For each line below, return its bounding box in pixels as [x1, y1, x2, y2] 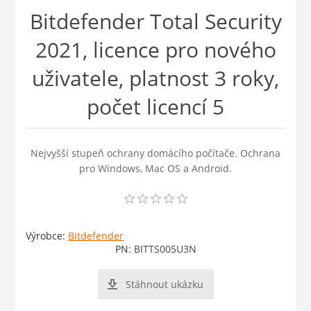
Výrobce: [26, 229, 66, 243]
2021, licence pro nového [35, 35, 276, 65]
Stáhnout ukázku [125, 278, 203, 292]
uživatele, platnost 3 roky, [32, 64, 279, 93]
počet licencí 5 [87, 92, 224, 121]
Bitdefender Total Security [29, 7, 282, 36]
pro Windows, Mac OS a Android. [79, 162, 232, 176]
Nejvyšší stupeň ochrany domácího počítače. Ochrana [31, 146, 280, 160]
